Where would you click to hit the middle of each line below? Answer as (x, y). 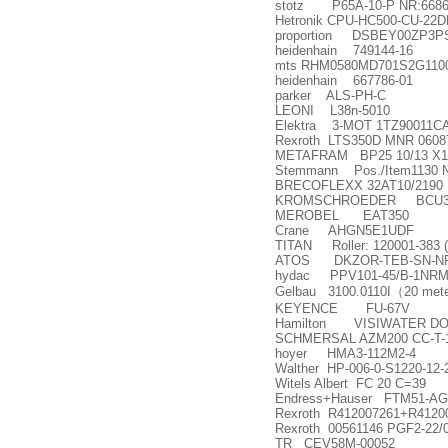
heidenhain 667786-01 (344, 80)
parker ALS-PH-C (330, 95)
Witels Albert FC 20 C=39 (350, 383)
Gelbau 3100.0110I (333, 291)
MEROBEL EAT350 (342, 215)
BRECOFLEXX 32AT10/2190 (359, 185)
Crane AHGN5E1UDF (344, 230)
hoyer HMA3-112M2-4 (345, 353)
